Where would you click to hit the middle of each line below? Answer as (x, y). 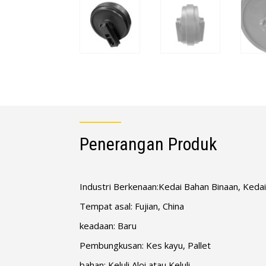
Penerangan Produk (149, 144)
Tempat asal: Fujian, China (132, 206)
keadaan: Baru (108, 225)
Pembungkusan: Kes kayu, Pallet (145, 245)
